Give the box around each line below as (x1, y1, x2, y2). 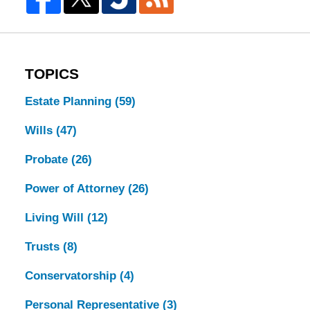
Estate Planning (24, 94, 115, 108)
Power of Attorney (24, 181, 128, 195)
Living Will (24, 210, 87, 224)
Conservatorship (24, 268, 120, 282)
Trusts (24, 239, 63, 253)
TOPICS (24, 65, 79, 82)
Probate (24, 152, 71, 166)
